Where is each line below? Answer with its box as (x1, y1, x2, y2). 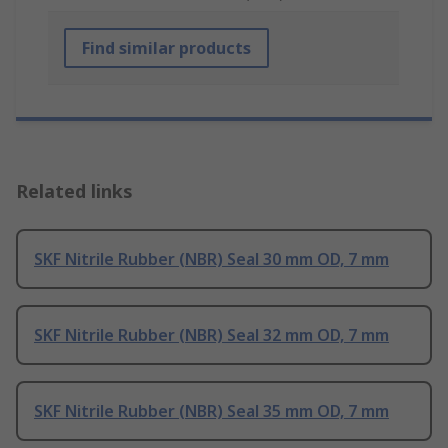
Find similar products (82, 37, 251, 60)
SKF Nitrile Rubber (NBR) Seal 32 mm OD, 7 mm (34, 324, 389, 347)
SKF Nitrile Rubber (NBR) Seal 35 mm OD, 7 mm (34, 400, 389, 423)
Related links (16, 179, 133, 204)
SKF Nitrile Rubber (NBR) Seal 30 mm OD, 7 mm (34, 248, 389, 271)
